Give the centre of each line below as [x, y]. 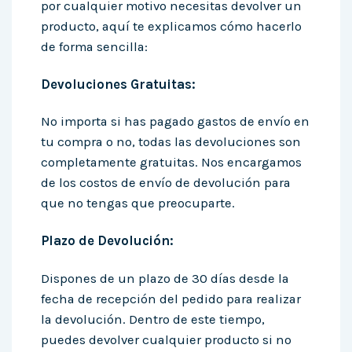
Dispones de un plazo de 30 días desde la [165, 279]
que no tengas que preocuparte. [138, 203]
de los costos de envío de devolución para [166, 183]
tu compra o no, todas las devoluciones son [171, 142]
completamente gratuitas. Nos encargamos [172, 163]
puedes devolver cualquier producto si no [167, 340]
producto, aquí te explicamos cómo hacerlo [172, 26]
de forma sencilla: [95, 46]
